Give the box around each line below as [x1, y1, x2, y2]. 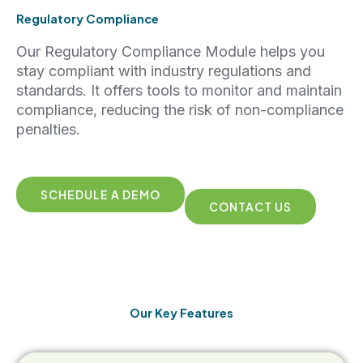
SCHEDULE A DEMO [41, 187, 160, 203]
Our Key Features [130, 305, 233, 321]
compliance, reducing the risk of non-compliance [16, 100, 344, 118]
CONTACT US [209, 199, 292, 215]
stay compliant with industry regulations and [16, 62, 311, 79]
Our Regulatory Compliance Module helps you [16, 42, 325, 60]
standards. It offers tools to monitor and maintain [16, 81, 342, 99]
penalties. [16, 120, 80, 138]
